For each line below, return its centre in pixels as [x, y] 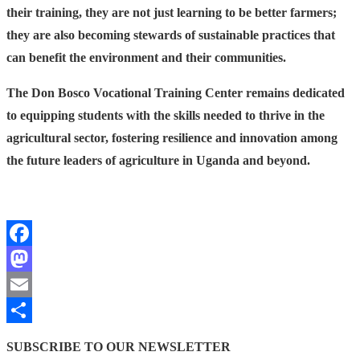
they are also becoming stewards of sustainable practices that [171, 35]
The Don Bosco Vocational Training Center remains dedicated [176, 92]
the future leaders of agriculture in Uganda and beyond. [158, 160]
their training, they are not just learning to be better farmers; [172, 12]
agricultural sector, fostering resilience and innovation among [172, 137]
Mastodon [34, 284]
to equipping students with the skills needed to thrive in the [166, 115]
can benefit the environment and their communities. [146, 57]
